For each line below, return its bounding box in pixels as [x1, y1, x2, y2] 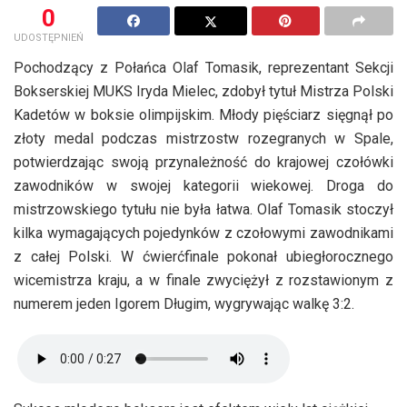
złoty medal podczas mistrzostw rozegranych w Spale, [14, 129, 393, 147]
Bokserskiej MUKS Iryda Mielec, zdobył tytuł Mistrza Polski [14, 82, 393, 100]
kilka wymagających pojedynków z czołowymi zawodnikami [14, 223, 393, 242]
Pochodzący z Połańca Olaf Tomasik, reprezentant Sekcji [14, 58, 393, 76]
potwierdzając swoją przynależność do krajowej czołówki [14, 153, 393, 171]
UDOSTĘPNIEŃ [14, 31, 84, 44]
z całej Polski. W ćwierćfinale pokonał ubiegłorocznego [14, 247, 393, 265]
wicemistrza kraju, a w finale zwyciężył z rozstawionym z [14, 271, 393, 289]
